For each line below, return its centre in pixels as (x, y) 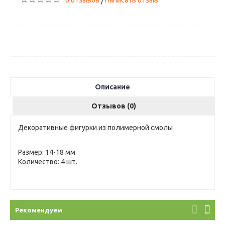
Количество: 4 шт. (48, 162)
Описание (113, 87)
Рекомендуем (39, 210)
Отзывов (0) (114, 106)
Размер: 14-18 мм (47, 152)
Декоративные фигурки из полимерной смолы (95, 128)
